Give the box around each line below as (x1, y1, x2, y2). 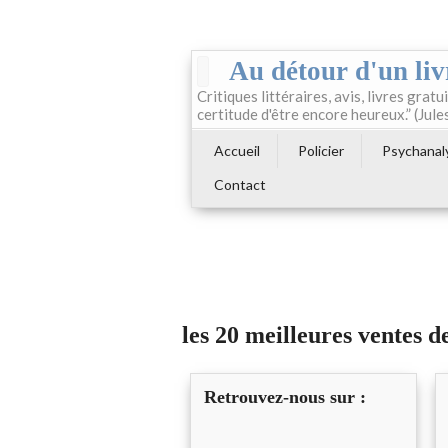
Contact (214, 176, 266, 193)
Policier (298, 142, 344, 159)
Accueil (214, 142, 260, 159)
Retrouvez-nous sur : (204, 387, 366, 408)
